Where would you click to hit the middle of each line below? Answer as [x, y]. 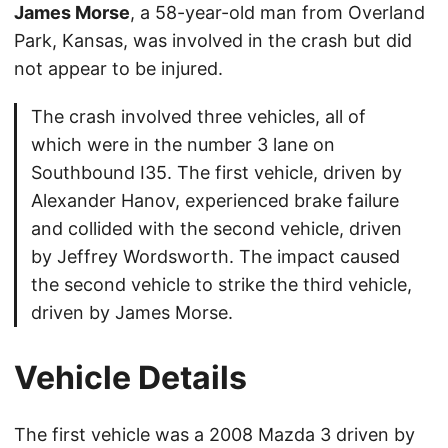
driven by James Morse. [132, 313]
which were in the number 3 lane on [183, 145]
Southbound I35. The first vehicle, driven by [216, 173]
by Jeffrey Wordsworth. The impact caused [215, 257]
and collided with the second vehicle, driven [216, 229]
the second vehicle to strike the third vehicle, [221, 285]
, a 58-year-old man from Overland [277, 13]
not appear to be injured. [118, 69]
